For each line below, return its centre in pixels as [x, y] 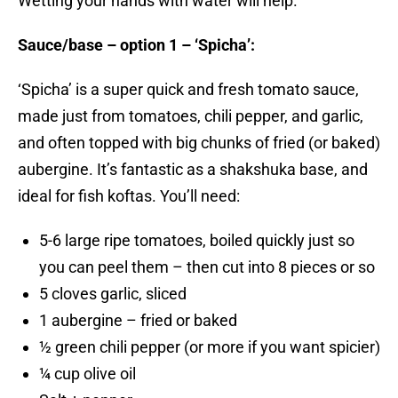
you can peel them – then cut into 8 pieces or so [207, 267]
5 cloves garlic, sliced [113, 294]
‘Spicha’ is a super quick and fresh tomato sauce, [188, 90]
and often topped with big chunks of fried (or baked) [199, 143]
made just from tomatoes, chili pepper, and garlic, [191, 116]
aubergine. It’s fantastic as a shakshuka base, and [193, 170]
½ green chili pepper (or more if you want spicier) [210, 347]
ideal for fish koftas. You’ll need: [129, 196]
